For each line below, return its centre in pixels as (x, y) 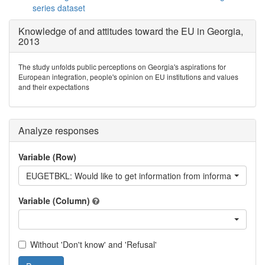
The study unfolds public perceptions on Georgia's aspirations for (122, 67)
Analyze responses (59, 130)
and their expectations (54, 87)
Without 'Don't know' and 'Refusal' (93, 244)
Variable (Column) (54, 201)
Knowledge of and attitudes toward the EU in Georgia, (131, 31)
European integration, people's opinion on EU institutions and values (128, 77)
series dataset (59, 8)
